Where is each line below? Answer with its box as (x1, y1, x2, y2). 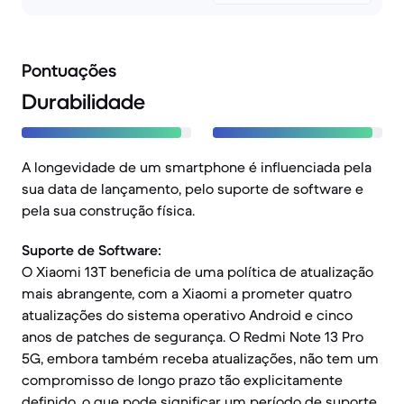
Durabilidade (22, 88, 145, 115)
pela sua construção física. (22, 201, 195, 219)
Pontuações (22, 60, 116, 82)
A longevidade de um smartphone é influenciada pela (22, 158, 372, 176)
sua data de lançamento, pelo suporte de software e (22, 179, 363, 197)
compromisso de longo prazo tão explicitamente (22, 371, 343, 389)
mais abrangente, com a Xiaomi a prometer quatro (22, 284, 352, 302)
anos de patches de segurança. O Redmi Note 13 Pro (22, 327, 363, 345)
